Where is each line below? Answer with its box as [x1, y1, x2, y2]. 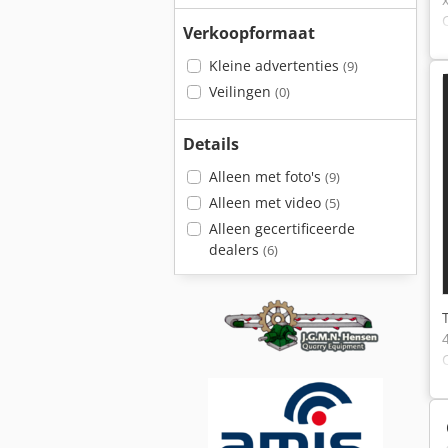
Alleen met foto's [208, 167, 325, 186]
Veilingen [208, 82, 275, 101]
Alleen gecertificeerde [208, 219, 355, 238]
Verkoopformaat [183, 22, 315, 44]
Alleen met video [208, 193, 325, 212]
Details [183, 133, 239, 155]
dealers [208, 240, 263, 259]
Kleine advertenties [208, 56, 343, 75]
